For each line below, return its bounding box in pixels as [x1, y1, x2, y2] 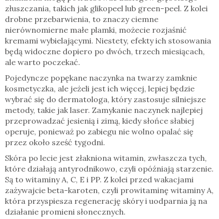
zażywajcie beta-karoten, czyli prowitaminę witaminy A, [5, 185, 214, 196]
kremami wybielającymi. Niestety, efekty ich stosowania [5, 36, 211, 46]
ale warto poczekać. [5, 57, 80, 67]
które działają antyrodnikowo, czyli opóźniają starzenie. [5, 164, 214, 174]
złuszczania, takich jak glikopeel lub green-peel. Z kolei [5, 3, 208, 14]
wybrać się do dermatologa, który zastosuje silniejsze [5, 94, 206, 105]
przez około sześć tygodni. [5, 137, 105, 148]
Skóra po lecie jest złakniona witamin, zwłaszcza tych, [5, 153, 207, 163]
